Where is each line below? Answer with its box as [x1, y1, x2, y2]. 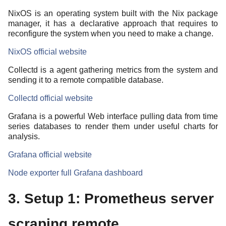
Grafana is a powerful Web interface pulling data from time [8, 111, 218, 121]
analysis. [8, 132, 40, 141]
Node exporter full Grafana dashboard [8, 168, 143, 177]
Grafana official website [8, 150, 92, 159]
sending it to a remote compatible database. [8, 75, 163, 84]
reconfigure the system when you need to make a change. [8, 29, 213, 38]
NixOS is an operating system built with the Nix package [8, 9, 218, 18]
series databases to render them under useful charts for [8, 122, 218, 131]
